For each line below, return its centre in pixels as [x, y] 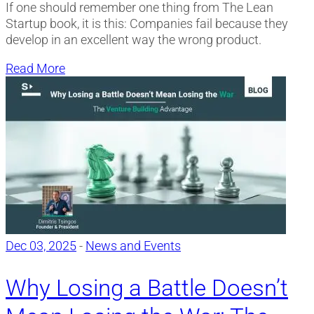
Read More [35, 69]
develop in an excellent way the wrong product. [134, 40]
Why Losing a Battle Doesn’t [147, 287]
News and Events [133, 246]
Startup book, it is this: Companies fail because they [147, 24]
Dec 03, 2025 [41, 246]
